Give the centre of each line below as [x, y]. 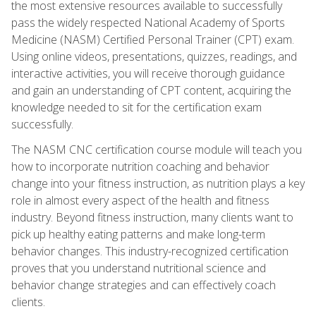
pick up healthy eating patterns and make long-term [138, 234]
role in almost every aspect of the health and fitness [140, 200]
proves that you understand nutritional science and [139, 268]
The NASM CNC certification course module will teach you [157, 149]
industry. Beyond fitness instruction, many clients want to [152, 217]
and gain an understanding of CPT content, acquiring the [151, 90]
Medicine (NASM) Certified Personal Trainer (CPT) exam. [153, 39]
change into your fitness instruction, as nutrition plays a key [158, 183]
